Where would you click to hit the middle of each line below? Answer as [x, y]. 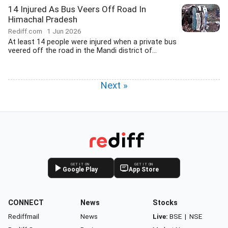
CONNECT [26, 203]
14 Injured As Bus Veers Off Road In [77, 9]
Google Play [80, 169]
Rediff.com [27, 31]
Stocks [165, 203]
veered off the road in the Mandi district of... [82, 51]
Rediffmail [24, 216]
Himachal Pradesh [43, 19]
